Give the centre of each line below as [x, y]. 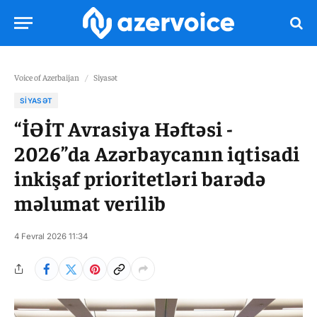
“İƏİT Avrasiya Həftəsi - [124, 128]
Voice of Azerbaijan [47, 77]
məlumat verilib [90, 202]
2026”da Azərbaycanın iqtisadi [157, 153]
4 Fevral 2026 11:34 [51, 236]
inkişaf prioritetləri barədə [140, 178]
